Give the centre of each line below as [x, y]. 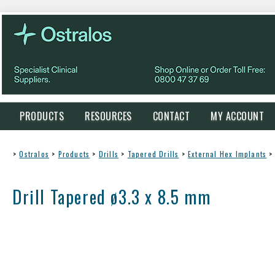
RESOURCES [108, 116]
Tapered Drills [153, 154]
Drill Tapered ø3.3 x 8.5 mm [112, 197]
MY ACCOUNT [237, 116]
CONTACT [171, 116]
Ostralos [34, 154]
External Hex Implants [227, 154]
